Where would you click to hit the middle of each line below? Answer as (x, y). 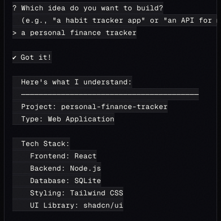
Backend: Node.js (57, 168)
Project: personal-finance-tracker (90, 107)
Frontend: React (55, 156)
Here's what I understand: (72, 82)
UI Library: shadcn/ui (68, 205)
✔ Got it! (32, 57)
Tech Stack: (41, 144)
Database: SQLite (57, 181)
